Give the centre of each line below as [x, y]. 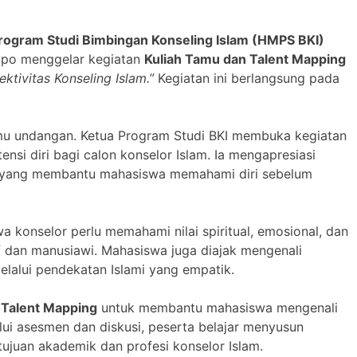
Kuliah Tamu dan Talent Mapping [245, 59]
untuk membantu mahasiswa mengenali [218, 307]
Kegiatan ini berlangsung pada [247, 78]
